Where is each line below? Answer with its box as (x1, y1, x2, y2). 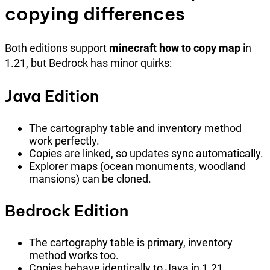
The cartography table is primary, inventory (29, 236, 233, 249)
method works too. (29, 248, 119, 262)
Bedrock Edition (5, 200, 128, 221)
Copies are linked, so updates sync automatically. (29, 146, 263, 160)
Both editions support (5, 41, 109, 54)
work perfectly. (29, 134, 99, 147)
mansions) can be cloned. (29, 172, 151, 185)
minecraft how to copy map (109, 41, 240, 54)
